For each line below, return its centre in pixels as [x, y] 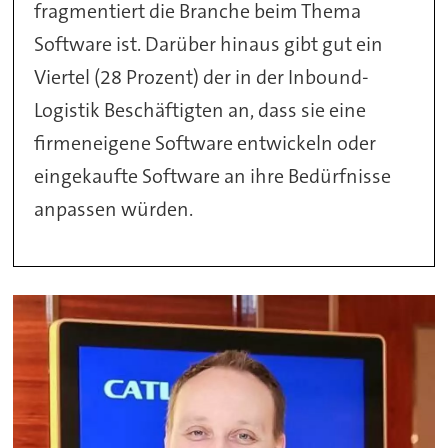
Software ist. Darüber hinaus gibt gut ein [209, 43]
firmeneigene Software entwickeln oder [205, 142]
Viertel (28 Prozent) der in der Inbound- [202, 76]
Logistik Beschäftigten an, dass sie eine [200, 109]
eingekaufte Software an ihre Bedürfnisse [213, 175]
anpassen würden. [114, 208]
